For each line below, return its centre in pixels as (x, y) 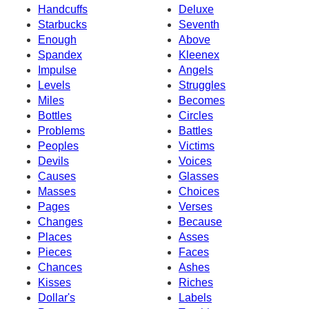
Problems (61, 130)
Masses (57, 191)
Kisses (54, 282)
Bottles (55, 115)
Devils (53, 161)
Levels (54, 85)
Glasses (199, 176)
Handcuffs (63, 9)
